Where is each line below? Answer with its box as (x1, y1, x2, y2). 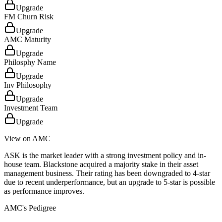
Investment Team (4, 104, 57, 112)
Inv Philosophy (4, 81, 52, 90)
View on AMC (4, 134, 51, 143)
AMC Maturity (4, 35, 51, 44)
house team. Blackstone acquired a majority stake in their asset (4, 160, 198, 169)
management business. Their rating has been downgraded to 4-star (4, 169, 210, 178)
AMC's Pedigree (4, 204, 56, 213)
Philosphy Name (4, 58, 56, 67)
